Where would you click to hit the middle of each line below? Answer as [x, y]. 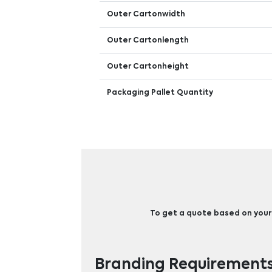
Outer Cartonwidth [146, 15]
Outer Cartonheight [148, 67]
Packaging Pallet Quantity [160, 93]
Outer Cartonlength [148, 41]
